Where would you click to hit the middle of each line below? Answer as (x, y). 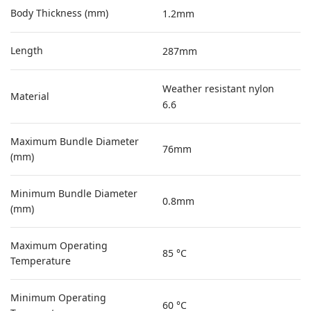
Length (27, 50)
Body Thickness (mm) (59, 13)
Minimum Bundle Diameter (74, 193)
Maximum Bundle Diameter (75, 141)
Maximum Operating (59, 245)
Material (30, 96)
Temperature (41, 261)
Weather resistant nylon (219, 89)
